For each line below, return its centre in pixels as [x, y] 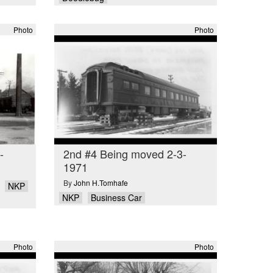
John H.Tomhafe [101, 182]
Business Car [116, 197]
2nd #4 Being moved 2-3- [125, 154]
